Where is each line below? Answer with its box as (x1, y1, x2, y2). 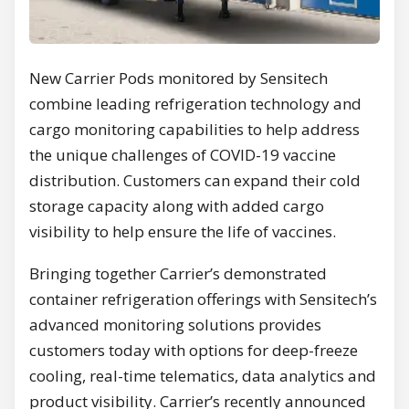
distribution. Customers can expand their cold (29, 170, 361, 192)
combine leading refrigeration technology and (29, 93, 362, 115)
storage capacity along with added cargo (29, 195, 324, 217)
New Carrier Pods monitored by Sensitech (29, 68, 328, 89)
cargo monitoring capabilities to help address (29, 119, 360, 141)
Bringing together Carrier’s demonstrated (29, 263, 327, 285)
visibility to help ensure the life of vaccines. (29, 221, 340, 243)
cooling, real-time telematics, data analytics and (29, 365, 376, 387)
